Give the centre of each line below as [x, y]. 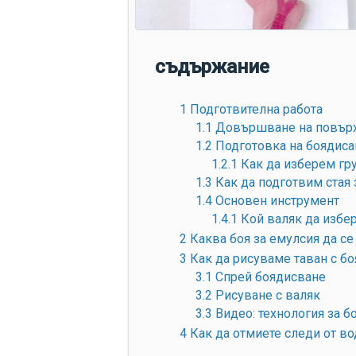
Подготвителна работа [255, 109]
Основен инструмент [276, 201]
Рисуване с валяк [266, 295]
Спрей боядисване [269, 277]
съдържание [212, 67]
